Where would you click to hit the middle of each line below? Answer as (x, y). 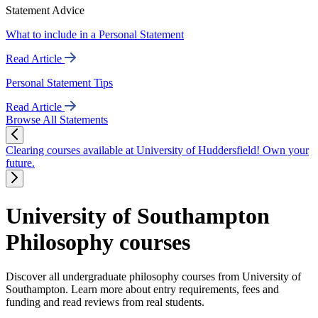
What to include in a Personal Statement (95, 35)
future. (20, 163)
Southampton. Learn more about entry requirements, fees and (142, 289)
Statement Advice (45, 11)
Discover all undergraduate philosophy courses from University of (153, 276)
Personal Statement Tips (59, 83)
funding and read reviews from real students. (105, 302)
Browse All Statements (57, 120)
